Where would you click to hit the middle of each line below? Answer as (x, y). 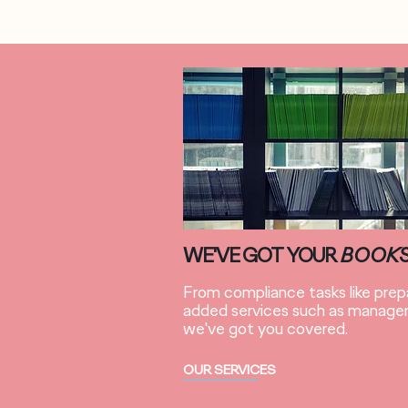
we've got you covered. (267, 329)
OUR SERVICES (229, 370)
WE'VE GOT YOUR (260, 255)
